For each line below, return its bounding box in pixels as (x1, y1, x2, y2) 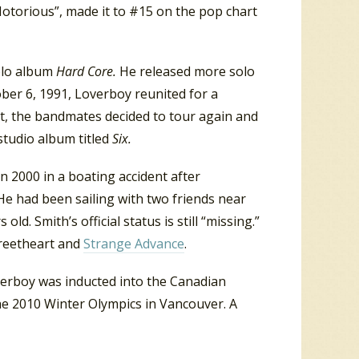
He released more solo (119, 62, 255, 80)
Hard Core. (56, 62, 119, 80)
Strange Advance (83, 234, 184, 252)
